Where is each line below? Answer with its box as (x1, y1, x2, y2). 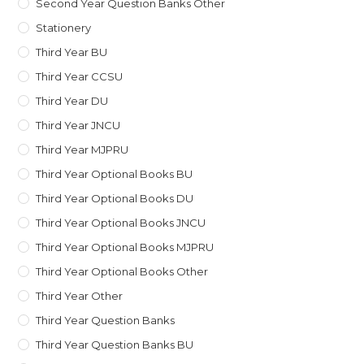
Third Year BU (36, 45, 108, 58)
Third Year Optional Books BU (36, 167, 193, 180)
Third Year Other (36, 288, 123, 302)
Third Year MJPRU (36, 142, 129, 156)
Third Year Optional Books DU (36, 191, 194, 205)
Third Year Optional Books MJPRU (36, 240, 214, 253)
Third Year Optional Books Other (36, 264, 209, 278)
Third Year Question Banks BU (36, 337, 194, 351)
